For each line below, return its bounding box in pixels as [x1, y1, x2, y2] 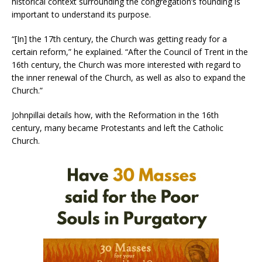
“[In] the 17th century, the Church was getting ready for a [12, 33, 227, 44]
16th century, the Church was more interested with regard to [12, 58, 241, 70]
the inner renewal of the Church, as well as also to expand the [12, 71, 246, 83]
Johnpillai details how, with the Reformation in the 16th [12, 109, 219, 120]
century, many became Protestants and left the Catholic [12, 122, 223, 133]
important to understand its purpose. [12, 8, 151, 20]
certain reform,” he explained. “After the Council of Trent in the [12, 46, 248, 57]
